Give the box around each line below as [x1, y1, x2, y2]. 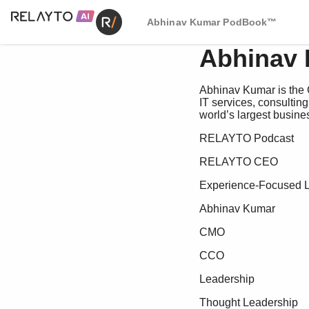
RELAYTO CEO [199, 156, 278, 168]
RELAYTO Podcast [199, 132, 294, 144]
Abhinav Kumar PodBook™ [147, 17, 277, 28]
